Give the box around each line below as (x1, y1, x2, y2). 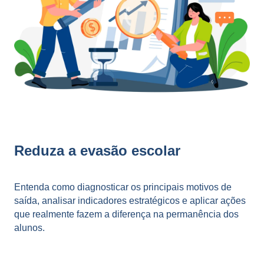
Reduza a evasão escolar (14, 143, 180, 159)
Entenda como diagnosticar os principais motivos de (14, 181, 232, 192)
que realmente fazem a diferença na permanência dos (14, 209, 239, 219)
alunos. (14, 222, 45, 233)
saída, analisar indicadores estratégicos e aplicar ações (14, 195, 246, 206)
